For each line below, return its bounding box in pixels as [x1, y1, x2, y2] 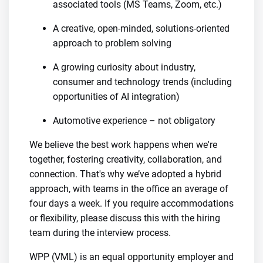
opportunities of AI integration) [53, 91, 180, 102]
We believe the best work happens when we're [29, 139, 217, 150]
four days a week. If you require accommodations [29, 198, 234, 209]
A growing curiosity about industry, [53, 62, 195, 73]
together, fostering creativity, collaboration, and [29, 154, 222, 165]
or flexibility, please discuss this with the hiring [29, 213, 220, 224]
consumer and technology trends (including [53, 76, 232, 87]
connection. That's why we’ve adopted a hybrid [29, 168, 221, 180]
